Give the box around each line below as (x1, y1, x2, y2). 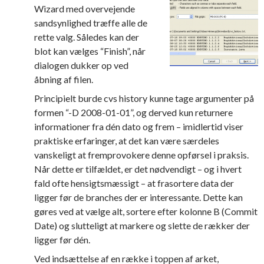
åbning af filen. (34, 74, 93, 85)
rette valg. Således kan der (34, 31, 139, 42)
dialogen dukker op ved (34, 60, 128, 71)
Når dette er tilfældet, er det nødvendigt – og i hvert (34, 163, 242, 174)
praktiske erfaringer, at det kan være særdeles (34, 135, 219, 146)
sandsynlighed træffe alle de (34, 17, 147, 28)
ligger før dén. (34, 234, 90, 245)
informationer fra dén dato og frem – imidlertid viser (34, 121, 243, 132)
